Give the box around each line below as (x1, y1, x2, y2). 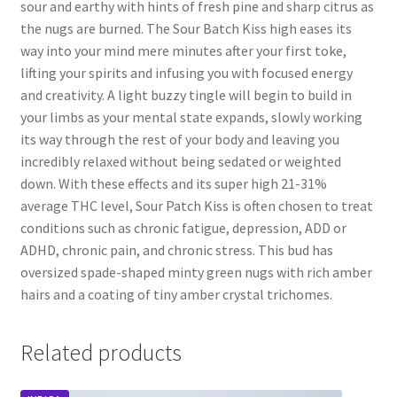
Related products (19, 339, 182, 368)
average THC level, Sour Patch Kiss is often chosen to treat (19, 196, 373, 214)
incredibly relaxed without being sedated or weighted (19, 152, 341, 170)
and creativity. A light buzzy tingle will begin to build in (19, 85, 352, 104)
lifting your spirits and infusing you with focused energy (19, 63, 353, 82)
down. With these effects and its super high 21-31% (19, 174, 327, 192)
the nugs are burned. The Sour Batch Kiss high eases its (19, 19, 352, 37)
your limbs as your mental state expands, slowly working (19, 107, 362, 126)
